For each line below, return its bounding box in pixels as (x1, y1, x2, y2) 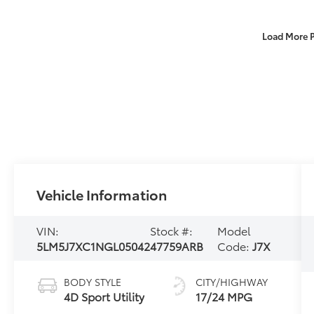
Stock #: (150, 221, 193, 238)
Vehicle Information (36, 184, 168, 204)
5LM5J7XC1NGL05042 (36, 237, 151, 254)
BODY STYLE (64, 274, 122, 289)
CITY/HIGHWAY (195, 274, 268, 289)
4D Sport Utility (64, 287, 145, 304)
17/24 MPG (195, 287, 252, 304)
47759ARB (150, 237, 204, 254)
